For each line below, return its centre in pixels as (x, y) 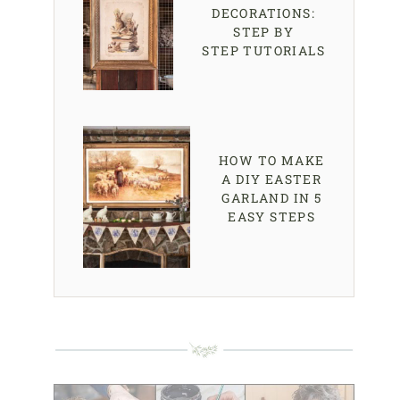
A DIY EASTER (272, 179)
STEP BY (264, 31)
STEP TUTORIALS (263, 50)
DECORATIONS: (264, 12)
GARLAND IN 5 (272, 198)
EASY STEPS (272, 217)
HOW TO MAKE (272, 161)
